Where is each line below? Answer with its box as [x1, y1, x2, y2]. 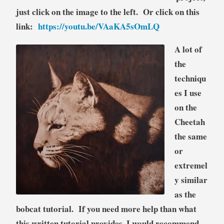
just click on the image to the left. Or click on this [15, 5, 199, 18]
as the [174, 188, 196, 201]
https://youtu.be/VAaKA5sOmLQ [37, 20, 159, 33]
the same [174, 130, 207, 143]
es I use [174, 86, 201, 99]
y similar [174, 173, 207, 186]
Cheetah [174, 115, 205, 128]
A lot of [174, 43, 202, 56]
